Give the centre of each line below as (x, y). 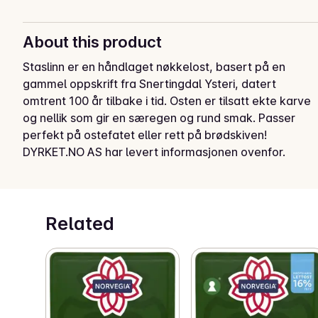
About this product (92, 42)
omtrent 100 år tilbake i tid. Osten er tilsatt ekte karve (167, 100)
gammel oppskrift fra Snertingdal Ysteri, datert (149, 83)
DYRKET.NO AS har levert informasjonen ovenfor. (154, 152)
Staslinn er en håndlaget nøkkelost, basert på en (154, 66)
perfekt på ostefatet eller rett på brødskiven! (145, 135)
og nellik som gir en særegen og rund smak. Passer (159, 117)
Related (80, 223)
